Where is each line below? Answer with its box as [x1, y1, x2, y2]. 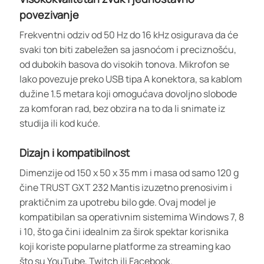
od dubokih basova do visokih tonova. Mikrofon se [19, 57, 229, 71]
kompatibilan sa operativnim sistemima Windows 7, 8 [19, 210, 244, 223]
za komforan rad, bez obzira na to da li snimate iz [19, 101, 225, 115]
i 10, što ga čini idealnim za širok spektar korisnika [19, 225, 229, 238]
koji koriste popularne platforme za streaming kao [19, 239, 230, 253]
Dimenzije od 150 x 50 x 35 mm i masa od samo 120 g [19, 166, 239, 179]
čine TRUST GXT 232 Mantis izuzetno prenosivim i [19, 180, 232, 194]
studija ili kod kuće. [19, 116, 100, 130]
